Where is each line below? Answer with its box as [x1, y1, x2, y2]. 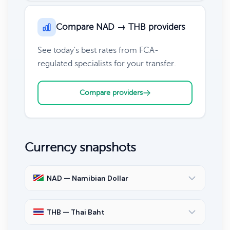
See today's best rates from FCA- [37, 45, 159, 55]
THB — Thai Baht [47, 207, 105, 217]
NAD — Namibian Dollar [47, 173, 128, 183]
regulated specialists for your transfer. [37, 59, 176, 68]
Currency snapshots [25, 140, 136, 155]
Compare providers [79, 88, 143, 97]
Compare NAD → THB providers [56, 22, 185, 32]
